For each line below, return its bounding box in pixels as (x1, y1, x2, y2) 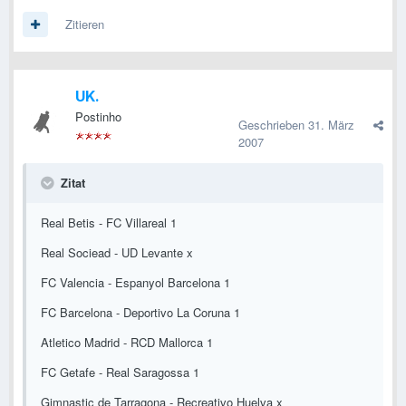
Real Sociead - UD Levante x (41, 244, 193, 262)
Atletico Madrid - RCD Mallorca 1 (41, 333, 213, 352)
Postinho (75, 108, 121, 126)
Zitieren (65, 15, 104, 34)
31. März (308, 116, 354, 134)
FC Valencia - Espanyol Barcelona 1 (41, 274, 230, 292)
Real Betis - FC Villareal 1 (41, 214, 177, 232)
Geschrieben (238, 116, 308, 134)
